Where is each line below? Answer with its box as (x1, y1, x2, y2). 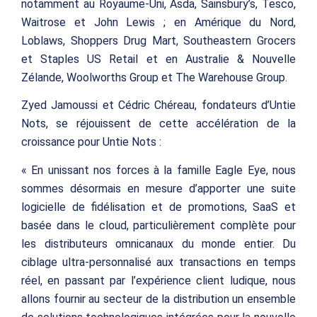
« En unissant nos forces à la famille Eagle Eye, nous (21, 163, 296, 177)
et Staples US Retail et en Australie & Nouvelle (21, 52, 296, 66)
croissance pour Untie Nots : (21, 135, 161, 149)
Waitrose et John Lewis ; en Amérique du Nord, (21, 15, 296, 29)
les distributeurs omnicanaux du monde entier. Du (21, 236, 296, 250)
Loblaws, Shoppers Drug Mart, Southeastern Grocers (21, 33, 296, 47)
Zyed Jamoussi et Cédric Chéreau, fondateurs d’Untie (21, 98, 296, 113)
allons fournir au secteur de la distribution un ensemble (21, 292, 296, 306)
